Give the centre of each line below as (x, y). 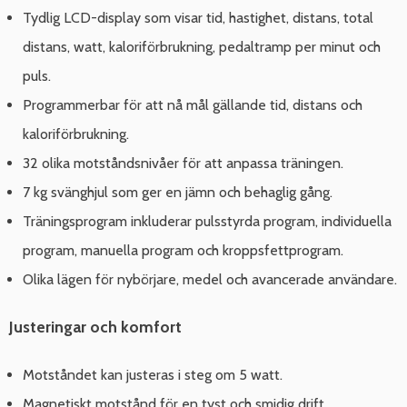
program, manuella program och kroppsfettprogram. (183, 250)
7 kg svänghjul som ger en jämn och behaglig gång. (178, 192)
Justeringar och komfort (95, 327)
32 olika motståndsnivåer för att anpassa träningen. (183, 163)
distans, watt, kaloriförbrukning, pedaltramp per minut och (202, 46)
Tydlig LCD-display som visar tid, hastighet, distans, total (198, 17)
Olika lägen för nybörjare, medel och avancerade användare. (210, 279)
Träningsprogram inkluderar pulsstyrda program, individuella (207, 221)
